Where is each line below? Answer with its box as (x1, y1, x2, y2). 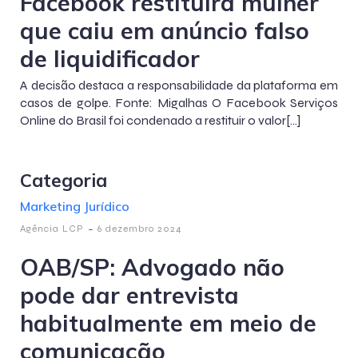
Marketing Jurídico (20, 198, 129, 214)
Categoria (20, 169, 107, 192)
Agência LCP (20, 223, 84, 234)
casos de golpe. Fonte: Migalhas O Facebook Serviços (20, 95, 338, 110)
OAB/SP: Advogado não (20, 253, 284, 281)
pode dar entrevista (20, 280, 239, 309)
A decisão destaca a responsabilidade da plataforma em (20, 78, 338, 93)
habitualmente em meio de (20, 308, 316, 337)
